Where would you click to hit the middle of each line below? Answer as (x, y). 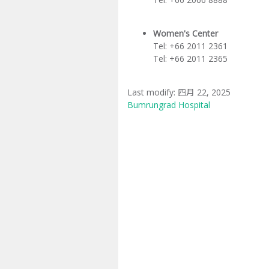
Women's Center (185, 34)
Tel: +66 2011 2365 (190, 59)
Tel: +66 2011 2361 (190, 46)
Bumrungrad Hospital (168, 105)
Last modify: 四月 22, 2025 (179, 92)
